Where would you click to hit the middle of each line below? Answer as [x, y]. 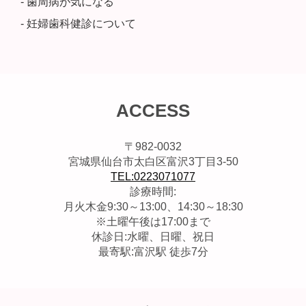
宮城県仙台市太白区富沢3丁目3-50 [153, 161]
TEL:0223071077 [153, 176]
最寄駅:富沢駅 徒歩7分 [153, 251]
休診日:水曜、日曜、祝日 [153, 236]
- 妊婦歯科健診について [78, 23]
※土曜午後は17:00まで [153, 221]
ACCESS [153, 110]
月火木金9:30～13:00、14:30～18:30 [153, 206]
